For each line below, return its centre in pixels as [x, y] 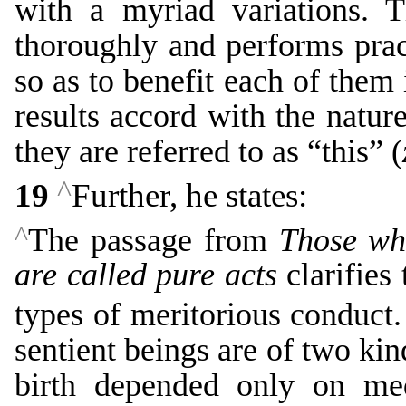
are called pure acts [146, 275]
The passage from [154, 240]
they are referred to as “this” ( [208, 151]
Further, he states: [189, 196]
